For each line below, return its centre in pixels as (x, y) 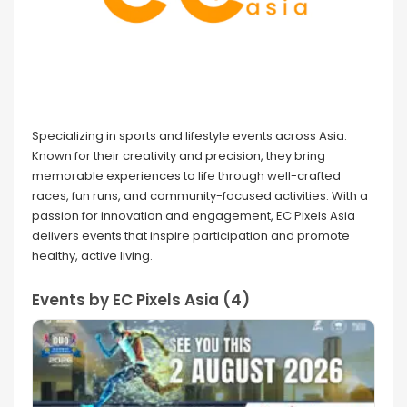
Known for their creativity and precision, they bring (179, 156)
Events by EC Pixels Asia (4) (141, 300)
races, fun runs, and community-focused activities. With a (200, 196)
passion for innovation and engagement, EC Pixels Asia (194, 216)
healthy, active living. (92, 256)
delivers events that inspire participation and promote (191, 236)
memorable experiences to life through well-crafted (186, 176)
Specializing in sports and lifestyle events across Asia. (189, 136)
